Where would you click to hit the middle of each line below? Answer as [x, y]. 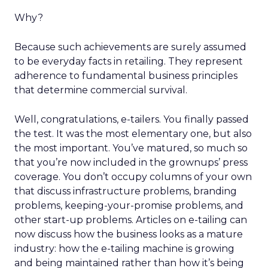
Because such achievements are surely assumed [130, 47]
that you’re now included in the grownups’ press [131, 162]
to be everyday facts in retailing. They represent [129, 61]
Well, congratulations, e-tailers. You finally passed [132, 119]
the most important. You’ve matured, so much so [131, 148]
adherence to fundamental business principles [126, 76]
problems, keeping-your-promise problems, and [129, 205]
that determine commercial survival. [101, 90]
